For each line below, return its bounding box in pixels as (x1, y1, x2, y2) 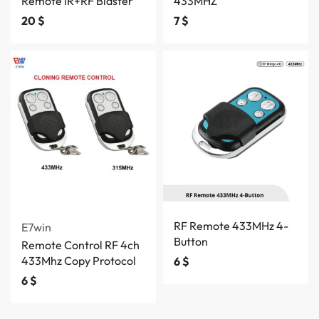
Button (174, 234, 208, 249)
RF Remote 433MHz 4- (174, 219, 288, 233)
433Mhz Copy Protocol (21, 253, 136, 268)
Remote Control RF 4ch (21, 238, 140, 252)
